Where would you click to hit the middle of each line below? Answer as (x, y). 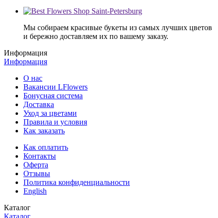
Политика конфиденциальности (77, 182)
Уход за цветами (50, 113)
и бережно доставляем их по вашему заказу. (97, 36)
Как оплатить (46, 147)
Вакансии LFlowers (55, 87)
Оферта (36, 164)
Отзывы (37, 173)
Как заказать (44, 130)
